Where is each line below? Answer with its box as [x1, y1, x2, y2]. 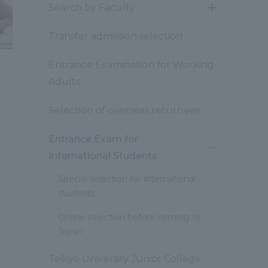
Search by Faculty [48, 2, 135, 13]
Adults [48, 76, 80, 87]
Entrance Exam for [48, 133, 138, 145]
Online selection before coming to [58, 212, 201, 223]
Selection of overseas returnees [48, 105, 200, 116]
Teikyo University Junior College [48, 253, 201, 264]
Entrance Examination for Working [48, 59, 214, 71]
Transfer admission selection [48, 31, 182, 42]
